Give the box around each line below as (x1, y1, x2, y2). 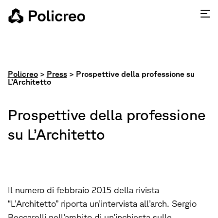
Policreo (7, 70, 38, 78)
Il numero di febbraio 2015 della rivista (7, 185, 159, 195)
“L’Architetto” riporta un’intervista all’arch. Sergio (7, 199, 197, 208)
